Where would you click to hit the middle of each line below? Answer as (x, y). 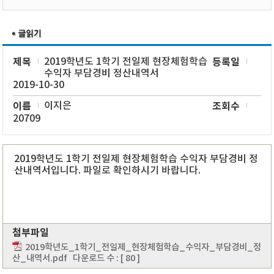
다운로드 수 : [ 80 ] (104, 258)
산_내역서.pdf (40, 258)
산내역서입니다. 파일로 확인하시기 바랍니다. (108, 171)
